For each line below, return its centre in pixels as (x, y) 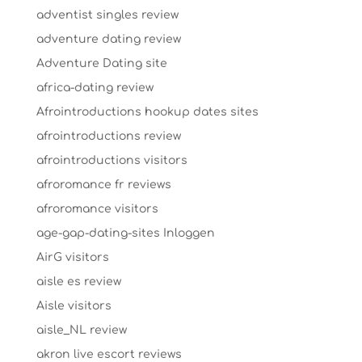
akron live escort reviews (109, 354)
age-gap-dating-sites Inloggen (125, 233)
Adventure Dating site (101, 63)
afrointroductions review (108, 136)
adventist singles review (107, 15)
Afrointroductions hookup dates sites (147, 112)
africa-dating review (95, 88)
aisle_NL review (81, 330)
